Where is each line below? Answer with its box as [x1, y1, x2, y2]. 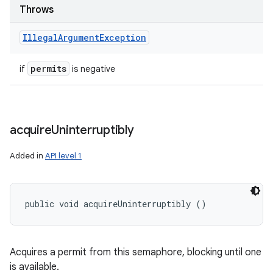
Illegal [23, 32, 58, 43]
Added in [10, 151, 45, 161]
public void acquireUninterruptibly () [25, 198, 207, 210]
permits [30, 63, 66, 74]
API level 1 [45, 151, 82, 161]
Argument [58, 32, 99, 43]
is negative [69, 63, 115, 74]
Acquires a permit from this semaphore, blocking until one [10, 246, 261, 258]
